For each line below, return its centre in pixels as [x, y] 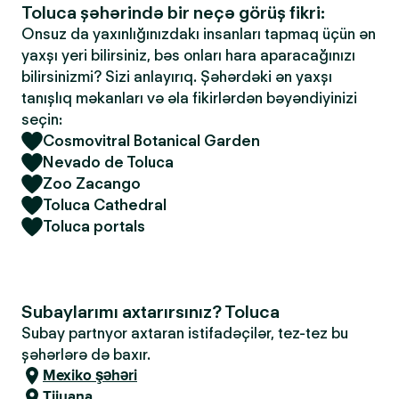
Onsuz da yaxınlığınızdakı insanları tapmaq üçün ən [199, 34]
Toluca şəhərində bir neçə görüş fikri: [173, 12]
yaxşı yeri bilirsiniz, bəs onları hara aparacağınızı [188, 55]
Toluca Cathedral [105, 205]
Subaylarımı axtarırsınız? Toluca [151, 312]
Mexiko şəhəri [90, 375]
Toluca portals [94, 226]
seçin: [42, 119]
